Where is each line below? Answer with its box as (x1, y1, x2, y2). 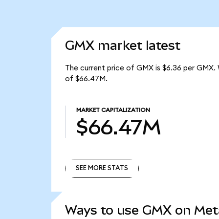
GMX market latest (65, 38, 180, 53)
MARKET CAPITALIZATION (76, 107, 150, 113)
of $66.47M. (65, 75, 108, 83)
